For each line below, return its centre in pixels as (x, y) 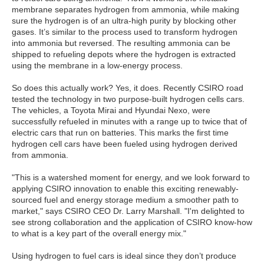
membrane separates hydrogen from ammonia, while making (126, 9)
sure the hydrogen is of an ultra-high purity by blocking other (124, 20)
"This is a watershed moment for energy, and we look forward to (131, 177)
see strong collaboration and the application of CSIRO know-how (132, 222)
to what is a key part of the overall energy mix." (99, 233)
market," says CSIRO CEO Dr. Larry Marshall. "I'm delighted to (128, 211)
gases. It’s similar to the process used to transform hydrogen (125, 32)
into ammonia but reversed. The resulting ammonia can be (121, 43)
